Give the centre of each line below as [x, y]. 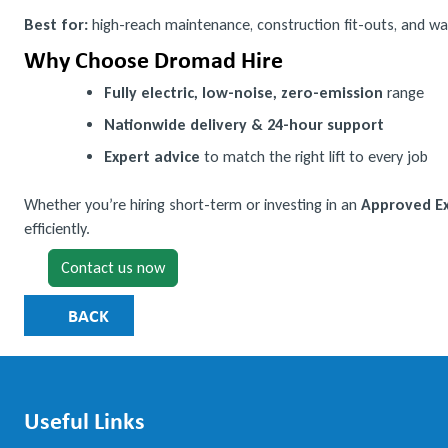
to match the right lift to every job [314, 156]
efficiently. [57, 228]
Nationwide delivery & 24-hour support [244, 124]
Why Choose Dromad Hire [153, 59]
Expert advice [152, 156]
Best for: [56, 24]
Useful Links [84, 420]
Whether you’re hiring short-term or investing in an [192, 204]
